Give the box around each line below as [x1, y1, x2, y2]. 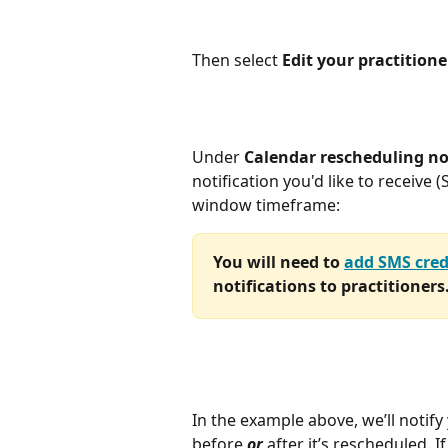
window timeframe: [192, 194, 340, 217]
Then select [192, 48, 282, 71]
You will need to [213, 251, 344, 274]
